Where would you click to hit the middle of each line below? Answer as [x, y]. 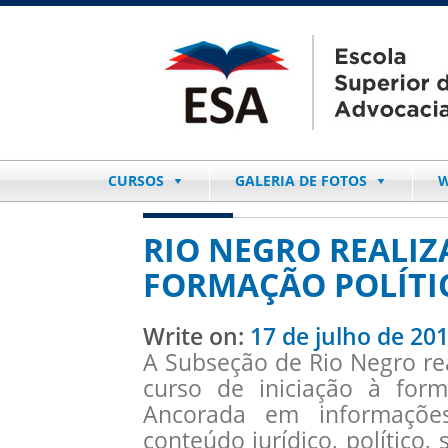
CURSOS [136, 180]
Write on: [196, 336]
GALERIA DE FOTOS [301, 180]
